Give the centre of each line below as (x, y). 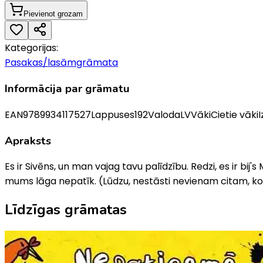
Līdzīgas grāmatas (66, 210)
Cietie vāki (235, 114)
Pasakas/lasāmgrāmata (61, 63)
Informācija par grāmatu (67, 89)
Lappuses (113, 114)
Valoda (164, 114)
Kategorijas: (31, 48)
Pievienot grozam (53, 14)
